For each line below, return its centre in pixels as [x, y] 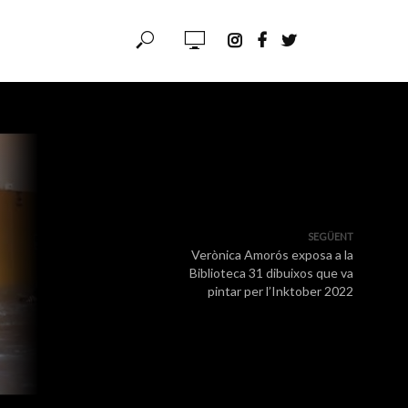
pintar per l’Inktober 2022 [280, 291]
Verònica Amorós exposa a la [272, 255]
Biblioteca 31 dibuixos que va [271, 273]
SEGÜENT [331, 236]
